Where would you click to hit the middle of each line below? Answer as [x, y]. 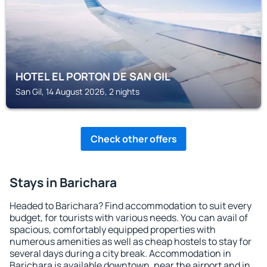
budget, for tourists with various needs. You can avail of [129, 218]
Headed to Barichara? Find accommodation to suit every [131, 206]
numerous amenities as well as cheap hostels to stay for [131, 241]
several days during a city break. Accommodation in [120, 253]
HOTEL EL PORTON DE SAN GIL [93, 76]
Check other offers [133, 139]
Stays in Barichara [63, 182]
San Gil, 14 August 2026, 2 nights [77, 91]
